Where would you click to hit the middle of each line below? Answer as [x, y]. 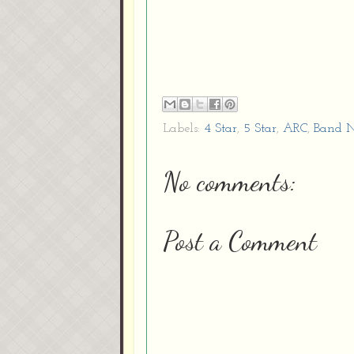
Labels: [183, 129]
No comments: [230, 183]
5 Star [260, 129]
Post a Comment [240, 242]
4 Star [220, 129]
